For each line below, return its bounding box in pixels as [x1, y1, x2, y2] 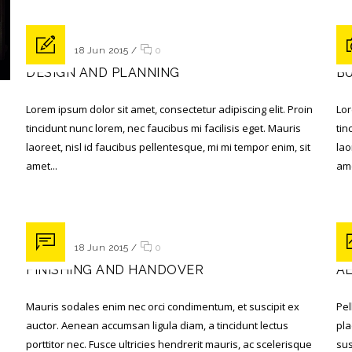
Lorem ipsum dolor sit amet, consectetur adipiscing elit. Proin [26, 102, 313, 116]
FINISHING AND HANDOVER [26, 262, 204, 277]
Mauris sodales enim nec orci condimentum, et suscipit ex [26, 299, 300, 313]
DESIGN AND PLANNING [26, 65, 180, 80]
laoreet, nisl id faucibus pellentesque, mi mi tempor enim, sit [26, 140, 311, 154]
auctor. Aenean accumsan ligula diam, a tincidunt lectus [26, 318, 289, 332]
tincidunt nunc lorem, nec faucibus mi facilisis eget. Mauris [26, 121, 302, 135]
